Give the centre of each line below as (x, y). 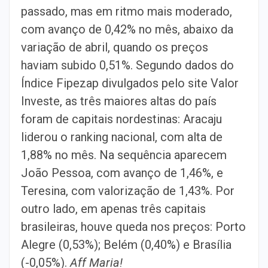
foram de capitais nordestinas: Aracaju (121, 119)
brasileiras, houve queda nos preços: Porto (133, 227)
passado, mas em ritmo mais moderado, (127, 11)
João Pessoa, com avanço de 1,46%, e (122, 173)
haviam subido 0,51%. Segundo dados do (127, 65)
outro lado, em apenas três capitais (113, 209)
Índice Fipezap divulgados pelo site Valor (130, 83)
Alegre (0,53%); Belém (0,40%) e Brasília (126, 245)
